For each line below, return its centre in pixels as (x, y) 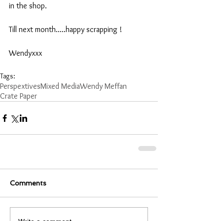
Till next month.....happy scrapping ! (65, 30)
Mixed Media (60, 86)
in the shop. (28, 6)
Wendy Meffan (103, 86)
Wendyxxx (25, 53)
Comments (28, 183)
